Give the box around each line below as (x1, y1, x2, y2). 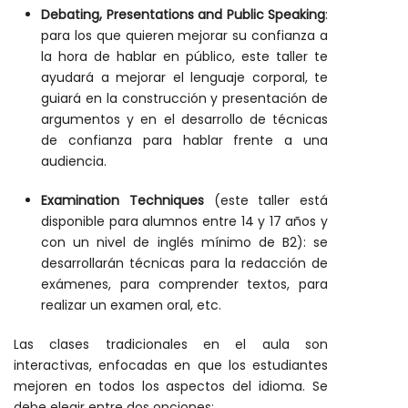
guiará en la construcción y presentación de (41, 89, 328, 107)
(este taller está (203, 191, 328, 209)
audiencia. (41, 152, 107, 170)
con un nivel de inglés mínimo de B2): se (41, 233, 328, 251)
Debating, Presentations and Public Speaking (41, 5, 325, 24)
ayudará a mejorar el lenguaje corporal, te (41, 68, 328, 87)
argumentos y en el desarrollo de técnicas (41, 110, 328, 128)
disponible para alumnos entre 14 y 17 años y (41, 212, 328, 230)
